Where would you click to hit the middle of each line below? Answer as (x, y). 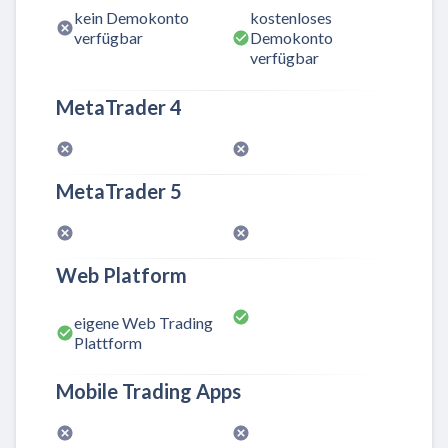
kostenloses (291, 18)
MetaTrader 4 (119, 106)
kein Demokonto (131, 18)
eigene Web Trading (143, 322)
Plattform (108, 342)
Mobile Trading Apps (148, 390)
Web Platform (121, 274)
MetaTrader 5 (119, 190)
